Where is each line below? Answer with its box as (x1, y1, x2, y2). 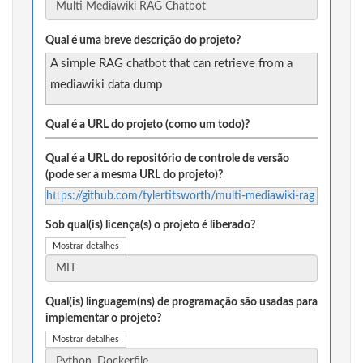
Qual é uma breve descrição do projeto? (45, 35, 241, 47)
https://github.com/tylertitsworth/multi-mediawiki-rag (46, 190, 314, 203)
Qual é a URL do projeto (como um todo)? (45, 119, 250, 131)
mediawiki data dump (50, 79, 162, 92)
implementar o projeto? (45, 313, 161, 325)
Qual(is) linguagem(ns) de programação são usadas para (45, 297, 318, 309)
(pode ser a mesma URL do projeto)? (45, 169, 223, 181)
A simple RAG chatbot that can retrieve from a (50, 58, 293, 70)
